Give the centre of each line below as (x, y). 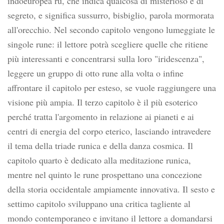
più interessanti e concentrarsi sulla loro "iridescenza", (106, 58)
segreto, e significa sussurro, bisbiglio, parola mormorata (111, 15)
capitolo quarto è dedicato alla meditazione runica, (99, 160)
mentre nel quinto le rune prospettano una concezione (105, 174)
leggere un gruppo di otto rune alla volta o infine (95, 73)
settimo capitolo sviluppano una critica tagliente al (99, 203)
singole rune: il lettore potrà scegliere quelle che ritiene (108, 44)
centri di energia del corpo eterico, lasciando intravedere (109, 131)
